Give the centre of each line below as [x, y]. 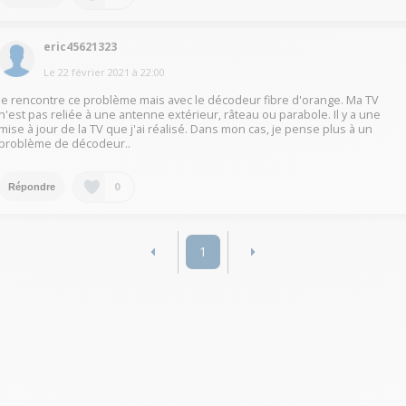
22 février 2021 [94, 72]
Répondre [32, 186]
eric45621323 [81, 47]
